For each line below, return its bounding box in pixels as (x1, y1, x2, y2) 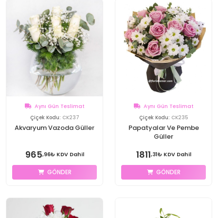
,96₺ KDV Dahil (42, 150, 84, 158)
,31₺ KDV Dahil (150, 150, 191, 158)
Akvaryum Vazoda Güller (15, 123, 94, 132)
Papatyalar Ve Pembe (128, 123, 199, 132)
